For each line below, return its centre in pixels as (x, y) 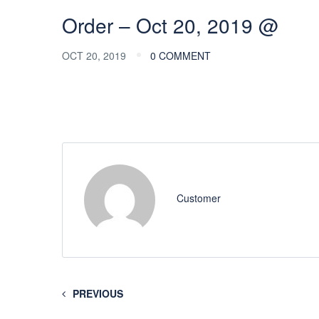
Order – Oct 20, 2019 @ (170, 25)
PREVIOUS (98, 294)
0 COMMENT (181, 56)
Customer (199, 198)
